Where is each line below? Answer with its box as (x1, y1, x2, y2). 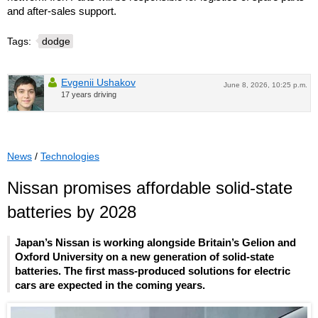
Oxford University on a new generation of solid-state (15, 250, 274, 263)
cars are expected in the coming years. (15, 278, 205, 291)
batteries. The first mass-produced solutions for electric (15, 264, 290, 277)
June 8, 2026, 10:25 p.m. (224, 81, 307, 89)
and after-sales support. (7, 5, 116, 18)
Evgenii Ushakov (61, 77, 136, 89)
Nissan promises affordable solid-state (7, 178, 292, 198)
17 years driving (61, 90, 116, 99)
